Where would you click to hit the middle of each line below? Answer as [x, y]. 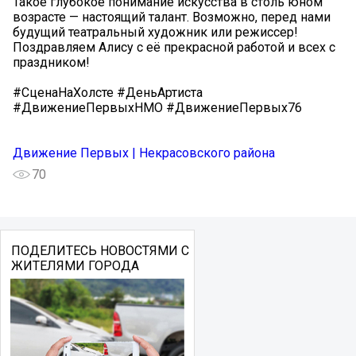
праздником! [51, 62]
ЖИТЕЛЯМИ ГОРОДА [75, 265]
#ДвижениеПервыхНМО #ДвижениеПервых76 [157, 107]
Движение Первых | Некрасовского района [144, 153]
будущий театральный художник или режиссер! [155, 32]
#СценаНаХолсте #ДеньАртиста [108, 92]
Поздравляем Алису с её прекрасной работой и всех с [174, 47]
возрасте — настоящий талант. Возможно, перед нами [172, 17]
